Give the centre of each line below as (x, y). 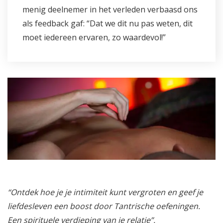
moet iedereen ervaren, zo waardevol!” (94, 38)
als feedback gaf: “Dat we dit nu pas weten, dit (108, 24)
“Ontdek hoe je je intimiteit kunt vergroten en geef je (105, 192)
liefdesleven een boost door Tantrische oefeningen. (104, 206)
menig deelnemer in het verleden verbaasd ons (110, 10)
